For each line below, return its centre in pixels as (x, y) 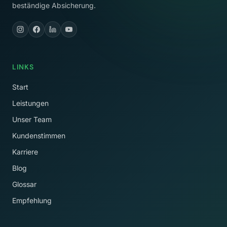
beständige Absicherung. (54, 5)
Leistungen (30, 103)
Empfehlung (32, 200)
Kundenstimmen (39, 136)
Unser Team (32, 119)
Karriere (25, 152)
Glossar (24, 184)
